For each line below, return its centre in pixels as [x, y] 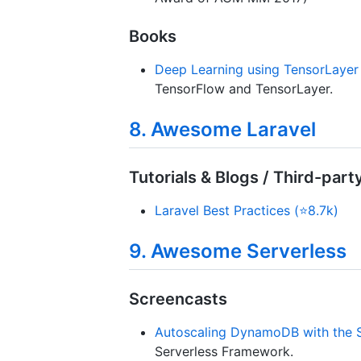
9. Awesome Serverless [238, 251]
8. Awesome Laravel [222, 129]
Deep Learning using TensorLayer [257, 69]
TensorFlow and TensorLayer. [244, 88]
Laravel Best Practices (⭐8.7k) [247, 211]
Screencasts [178, 299]
